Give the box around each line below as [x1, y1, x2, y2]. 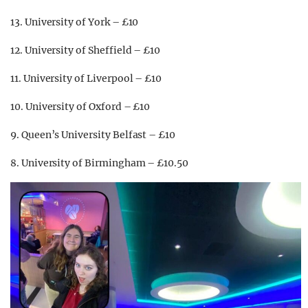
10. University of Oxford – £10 [10, 100, 151, 113]
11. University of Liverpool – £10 [10, 72, 162, 85]
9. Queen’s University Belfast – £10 [10, 129, 176, 142]
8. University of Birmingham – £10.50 [10, 157, 188, 170]
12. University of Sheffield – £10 [10, 44, 161, 57]
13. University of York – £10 [10, 16, 139, 29]
